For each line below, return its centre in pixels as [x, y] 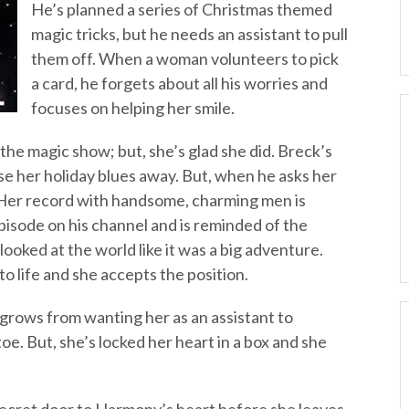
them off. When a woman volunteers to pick [185, 58]
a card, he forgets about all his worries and [179, 83]
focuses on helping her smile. [133, 108]
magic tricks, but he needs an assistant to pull [189, 34]
